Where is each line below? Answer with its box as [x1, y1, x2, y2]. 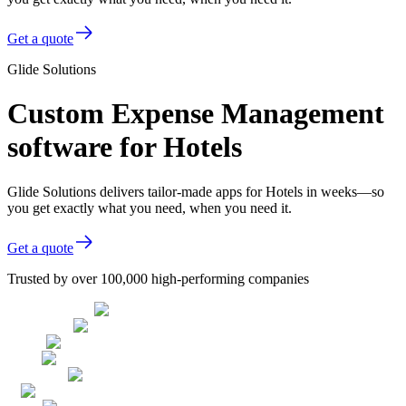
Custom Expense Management [7, 97, 384, 130]
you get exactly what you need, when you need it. [7, 199, 292, 216]
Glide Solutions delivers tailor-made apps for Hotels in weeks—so [7, 183, 384, 199]
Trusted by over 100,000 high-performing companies [7, 270, 309, 286]
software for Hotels [7, 130, 242, 164]
